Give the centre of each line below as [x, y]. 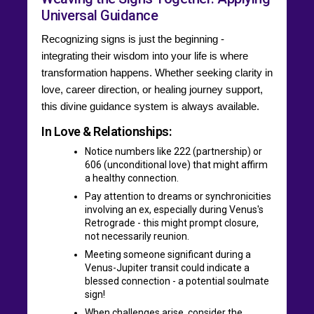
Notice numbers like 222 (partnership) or [173, 151]
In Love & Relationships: [106, 131]
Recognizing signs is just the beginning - [133, 39]
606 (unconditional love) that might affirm [176, 164]
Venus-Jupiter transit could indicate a [167, 267]
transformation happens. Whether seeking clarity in [157, 72]
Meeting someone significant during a [168, 254]
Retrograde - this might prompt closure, [172, 223]
